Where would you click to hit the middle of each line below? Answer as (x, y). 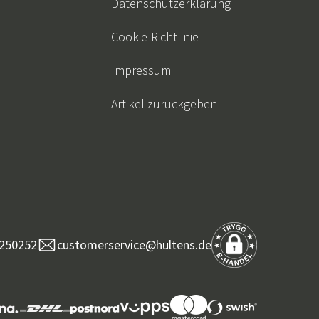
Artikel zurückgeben (164, 103)
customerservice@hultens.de (134, 245)
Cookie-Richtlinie (155, 36)
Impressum (141, 70)
